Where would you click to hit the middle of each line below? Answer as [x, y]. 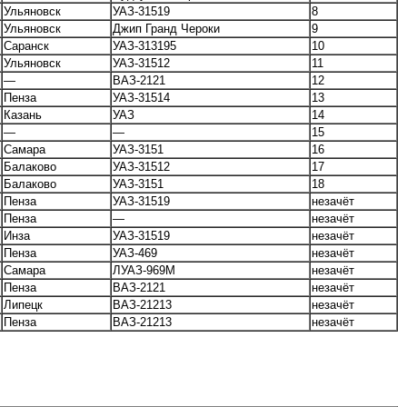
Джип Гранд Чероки [166, 29]
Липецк [23, 305]
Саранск [26, 46]
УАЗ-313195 [144, 46]
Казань [23, 115]
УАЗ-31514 [141, 98]
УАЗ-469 [135, 253]
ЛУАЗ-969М [144, 271]
